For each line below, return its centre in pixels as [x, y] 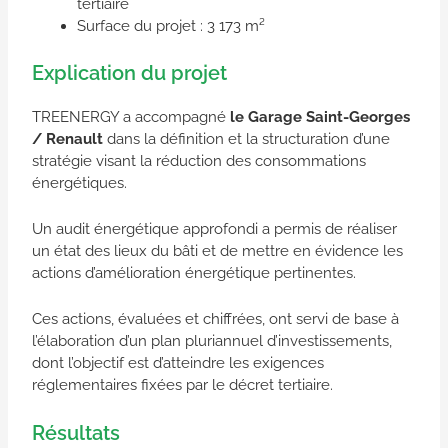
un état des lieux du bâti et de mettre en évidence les [217, 250]
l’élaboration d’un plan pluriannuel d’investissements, [211, 340]
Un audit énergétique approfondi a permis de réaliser [214, 228]
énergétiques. [79, 182]
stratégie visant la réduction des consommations [198, 160]
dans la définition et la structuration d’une [248, 138]
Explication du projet [129, 72]
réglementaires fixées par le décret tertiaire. [182, 384]
